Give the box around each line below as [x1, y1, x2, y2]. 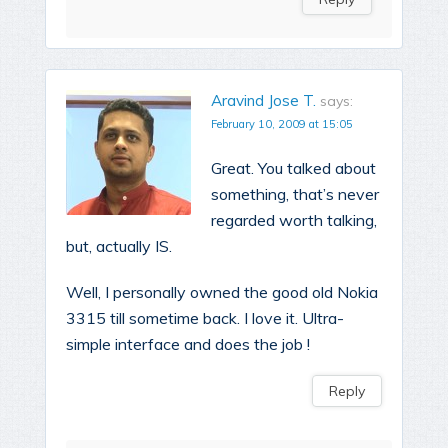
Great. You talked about [211, 158, 376, 179]
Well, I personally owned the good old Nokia [66, 282, 378, 303]
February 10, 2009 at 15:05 [211, 117, 353, 132]
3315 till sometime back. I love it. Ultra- [66, 308, 344, 329]
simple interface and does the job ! [66, 334, 310, 355]
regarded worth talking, [211, 210, 377, 231]
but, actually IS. [66, 236, 172, 257]
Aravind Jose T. [211, 91, 316, 111]
